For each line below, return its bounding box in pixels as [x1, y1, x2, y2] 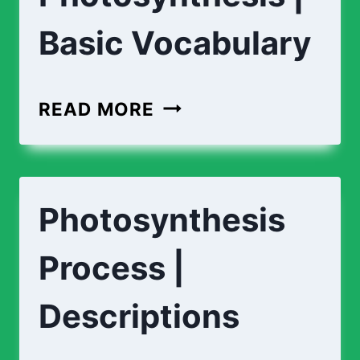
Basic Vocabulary [39, 22, 311, 63]
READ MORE [39, 97, 155, 120]
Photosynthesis [39, 199, 285, 239]
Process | [39, 247, 185, 288]
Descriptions [39, 296, 239, 336]
